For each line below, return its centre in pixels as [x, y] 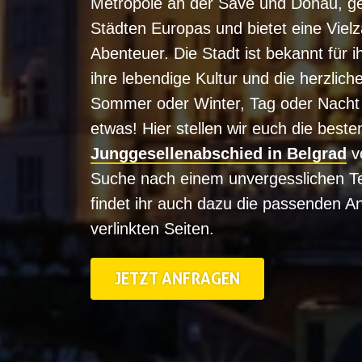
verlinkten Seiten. [152, 229]
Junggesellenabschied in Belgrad [219, 154]
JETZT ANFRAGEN [177, 279]
